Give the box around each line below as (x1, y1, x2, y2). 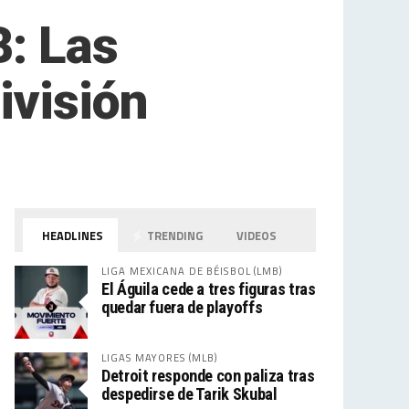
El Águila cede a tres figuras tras (101, 279, 316, 299)
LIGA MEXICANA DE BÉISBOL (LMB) (101, 263, 284, 278)
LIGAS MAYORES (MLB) (101, 350, 219, 365)
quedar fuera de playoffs (101, 298, 263, 317)
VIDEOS (234, 226, 278, 245)
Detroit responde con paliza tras (101, 366, 315, 385)
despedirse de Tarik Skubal (101, 384, 278, 404)
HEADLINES (39, 226, 104, 245)
